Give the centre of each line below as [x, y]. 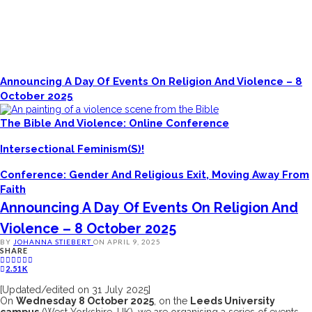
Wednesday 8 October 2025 [85, 301]
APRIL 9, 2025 [134, 241]
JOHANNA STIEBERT [53, 241]
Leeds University [233, 301]
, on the [172, 301]
